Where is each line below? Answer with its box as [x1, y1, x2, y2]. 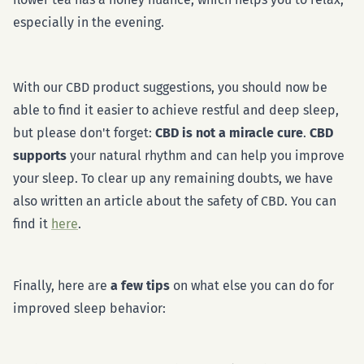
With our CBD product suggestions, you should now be [13, 80, 327, 95]
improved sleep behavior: [13, 301, 166, 316]
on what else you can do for [170, 278, 334, 293]
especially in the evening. [13, 15, 164, 30]
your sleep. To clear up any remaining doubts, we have [13, 171, 333, 186]
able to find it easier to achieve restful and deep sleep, [13, 102, 339, 118]
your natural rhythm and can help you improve [67, 148, 344, 163]
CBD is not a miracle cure [155, 125, 303, 141]
